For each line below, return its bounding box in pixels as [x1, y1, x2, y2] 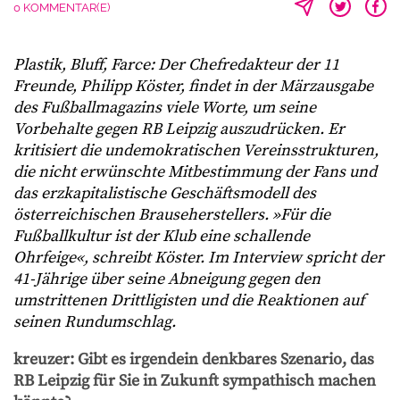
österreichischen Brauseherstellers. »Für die [13, 204, 330, 225]
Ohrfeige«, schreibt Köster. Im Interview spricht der [13, 247, 384, 268]
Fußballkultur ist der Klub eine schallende [13, 226, 310, 246]
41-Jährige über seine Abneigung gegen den [13, 269, 321, 289]
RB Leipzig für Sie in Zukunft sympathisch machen [13, 371, 376, 391]
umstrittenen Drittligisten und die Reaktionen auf [13, 290, 364, 311]
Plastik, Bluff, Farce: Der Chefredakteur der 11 [13, 54, 339, 75]
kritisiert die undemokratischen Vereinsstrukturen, [13, 140, 379, 161]
